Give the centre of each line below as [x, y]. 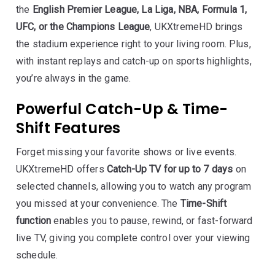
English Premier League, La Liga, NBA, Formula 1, [140, 10]
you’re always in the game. [74, 78]
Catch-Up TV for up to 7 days [170, 169]
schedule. [37, 255]
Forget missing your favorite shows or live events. [126, 152]
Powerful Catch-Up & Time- [122, 109]
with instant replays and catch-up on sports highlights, [134, 61]
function [34, 221]
